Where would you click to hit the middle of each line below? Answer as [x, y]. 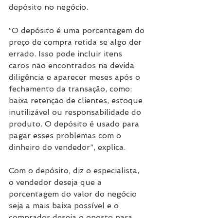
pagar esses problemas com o [66, 135]
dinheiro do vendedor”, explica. [67, 147]
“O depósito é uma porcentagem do [78, 30]
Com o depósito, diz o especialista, [75, 170]
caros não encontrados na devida [73, 65]
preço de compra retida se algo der [76, 42]
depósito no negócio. [50, 7]
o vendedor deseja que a [56, 182]
